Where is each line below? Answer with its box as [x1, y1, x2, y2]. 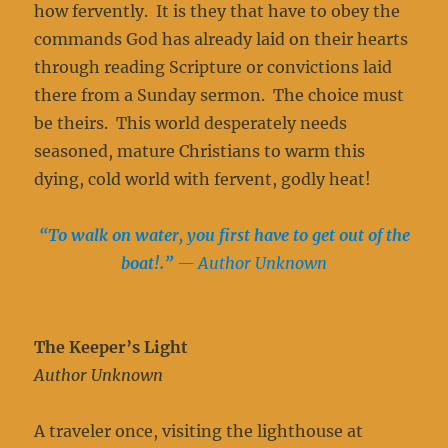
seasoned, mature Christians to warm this [34, 141, 366, 162]
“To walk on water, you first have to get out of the [38, 225, 410, 246]
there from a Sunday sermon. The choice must [34, 85, 405, 106]
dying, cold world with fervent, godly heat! [34, 169, 372, 190]
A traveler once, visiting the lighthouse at [34, 421, 364, 442]
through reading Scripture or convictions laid [34, 57, 393, 78]
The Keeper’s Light [34, 337, 189, 358]
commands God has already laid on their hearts [34, 29, 409, 50]
